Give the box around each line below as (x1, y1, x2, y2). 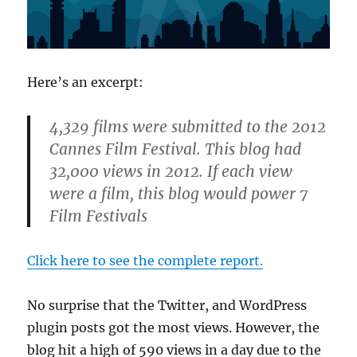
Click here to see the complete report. (27, 252, 264, 269)
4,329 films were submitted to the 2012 (49, 116, 327, 136)
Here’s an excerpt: (27, 73, 144, 90)
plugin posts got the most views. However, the (27, 319, 320, 335)
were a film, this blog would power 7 (49, 183, 308, 203)
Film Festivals (49, 206, 148, 226)
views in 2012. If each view (99, 161, 293, 181)
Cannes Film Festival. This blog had (49, 139, 302, 159)
